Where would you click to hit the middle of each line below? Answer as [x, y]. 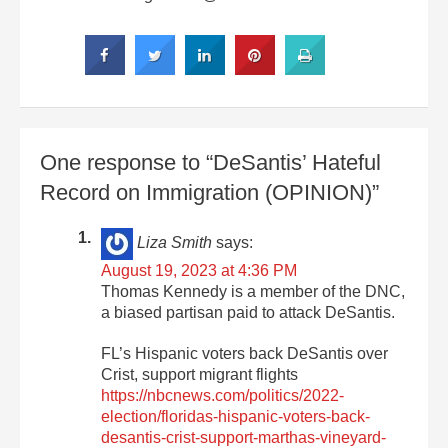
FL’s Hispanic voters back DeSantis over [245, 354]
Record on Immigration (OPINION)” [209, 193]
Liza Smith [175, 243]
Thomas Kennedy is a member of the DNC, [253, 292]
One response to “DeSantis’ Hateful [210, 163]
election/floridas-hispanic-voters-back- [236, 417]
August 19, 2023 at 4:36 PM [199, 271]
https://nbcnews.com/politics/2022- [223, 396]
